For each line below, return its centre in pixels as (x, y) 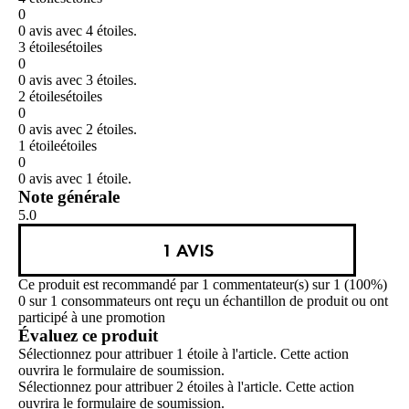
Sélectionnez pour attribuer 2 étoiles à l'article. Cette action (186, 387)
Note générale (69, 197)
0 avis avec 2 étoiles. (78, 130)
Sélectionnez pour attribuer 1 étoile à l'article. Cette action (184, 354)
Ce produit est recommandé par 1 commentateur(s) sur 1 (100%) (203, 285)
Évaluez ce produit (88, 336)
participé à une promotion (92, 318)
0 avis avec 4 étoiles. (78, 31)
